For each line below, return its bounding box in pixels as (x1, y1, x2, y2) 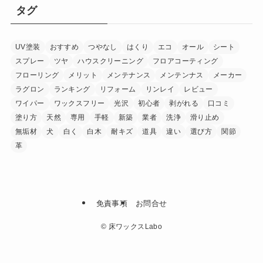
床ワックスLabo (106, 222, 163, 231)
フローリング (15, 71, 59, 80)
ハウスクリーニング (77, 57, 143, 66)
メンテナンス (106, 71, 151, 80)
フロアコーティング (152, 57, 218, 66)
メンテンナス (160, 71, 204, 80)
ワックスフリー (53, 99, 105, 108)
